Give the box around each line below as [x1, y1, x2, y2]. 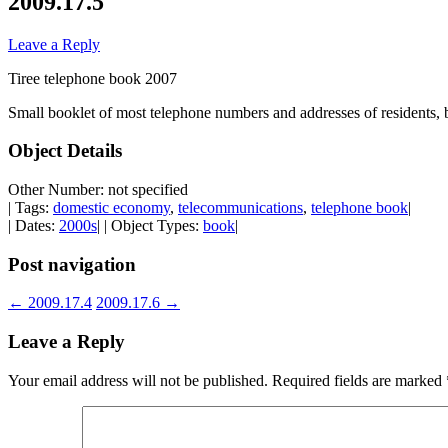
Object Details [8, 140, 122, 162]
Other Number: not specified [8, 181, 188, 199]
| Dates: [8, 217, 59, 235]
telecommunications [178, 199, 303, 217]
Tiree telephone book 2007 [8, 69, 177, 87]
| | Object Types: [97, 217, 203, 235]
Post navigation [8, 253, 136, 275]
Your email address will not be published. [8, 371, 268, 389]
